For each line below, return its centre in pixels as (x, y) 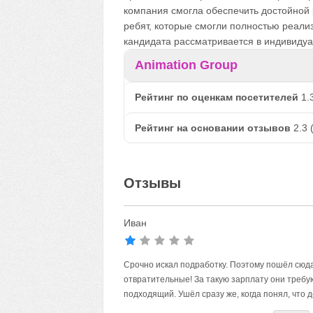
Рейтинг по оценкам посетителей (216, 97)
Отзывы (152, 183)
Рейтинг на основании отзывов (212, 128)
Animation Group (186, 65)
